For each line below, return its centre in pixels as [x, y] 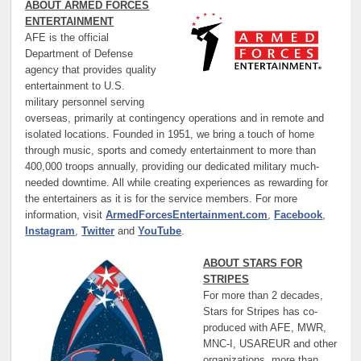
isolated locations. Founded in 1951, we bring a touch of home [170, 134]
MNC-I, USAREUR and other [270, 344]
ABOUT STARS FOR [252, 264]
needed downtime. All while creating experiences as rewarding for [177, 183]
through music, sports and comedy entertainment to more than [171, 150]
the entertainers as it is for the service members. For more [162, 199]
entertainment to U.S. [75, 86]
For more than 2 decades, [263, 296]
